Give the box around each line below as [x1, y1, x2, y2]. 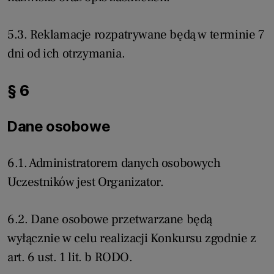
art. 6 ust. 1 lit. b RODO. [7, 249, 133, 266]
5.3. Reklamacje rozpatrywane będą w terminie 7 [7, 26, 265, 43]
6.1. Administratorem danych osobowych [7, 155, 221, 172]
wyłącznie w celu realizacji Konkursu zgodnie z [7, 230, 256, 247]
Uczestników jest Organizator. [7, 174, 164, 191]
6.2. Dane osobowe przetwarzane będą [7, 211, 213, 228]
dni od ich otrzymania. [7, 45, 125, 62]
